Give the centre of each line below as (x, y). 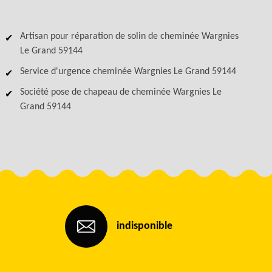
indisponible (144, 226)
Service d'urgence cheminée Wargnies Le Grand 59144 (128, 72)
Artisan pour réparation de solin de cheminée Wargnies (130, 36)
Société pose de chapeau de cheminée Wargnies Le (121, 92)
